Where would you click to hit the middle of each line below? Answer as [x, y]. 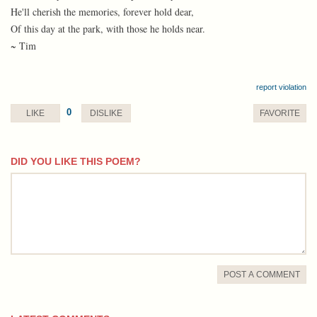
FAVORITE [280, 113]
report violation [281, 87]
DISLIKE [106, 113]
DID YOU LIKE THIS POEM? [76, 161]
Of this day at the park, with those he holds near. [108, 29]
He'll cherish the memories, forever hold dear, [102, 12]
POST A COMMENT [262, 275]
